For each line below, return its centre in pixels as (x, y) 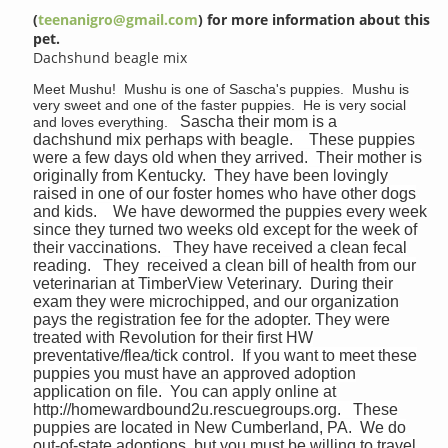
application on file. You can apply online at (185, 392)
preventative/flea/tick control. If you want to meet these (225, 356)
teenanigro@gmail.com (118, 20)
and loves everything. (107, 122)
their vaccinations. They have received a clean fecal (220, 248)
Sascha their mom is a (259, 122)
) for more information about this (314, 20)
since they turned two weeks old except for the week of (225, 230)
